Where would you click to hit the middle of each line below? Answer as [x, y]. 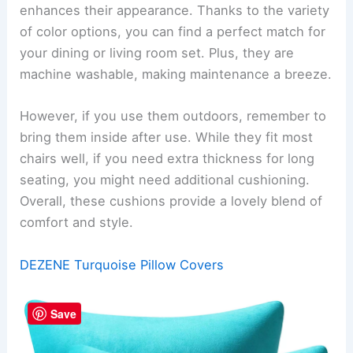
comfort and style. [77, 223]
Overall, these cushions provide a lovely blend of [171, 201]
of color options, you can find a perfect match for [173, 32]
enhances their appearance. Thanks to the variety [175, 10]
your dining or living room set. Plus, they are [157, 53]
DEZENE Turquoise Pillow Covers [122, 264]
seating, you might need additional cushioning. [165, 180]
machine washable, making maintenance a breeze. [176, 74]
